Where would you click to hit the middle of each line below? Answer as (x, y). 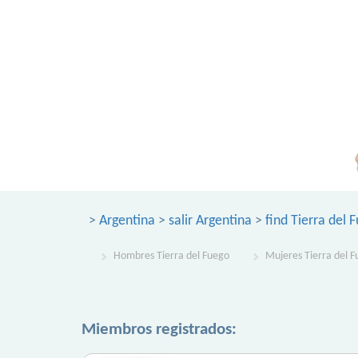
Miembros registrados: (159, 330)
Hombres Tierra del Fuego (171, 256)
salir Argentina (210, 221)
